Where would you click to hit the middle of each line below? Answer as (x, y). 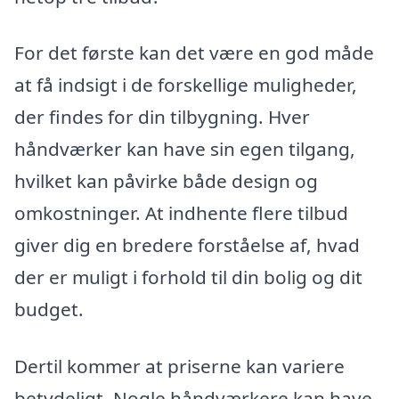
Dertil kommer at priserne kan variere (179, 366)
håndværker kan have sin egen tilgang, (185, 149)
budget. (49, 309)
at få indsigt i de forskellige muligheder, (186, 85)
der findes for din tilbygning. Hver (162, 117)
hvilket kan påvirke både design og (166, 181)
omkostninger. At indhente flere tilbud (181, 213)
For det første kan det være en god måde (194, 53)
